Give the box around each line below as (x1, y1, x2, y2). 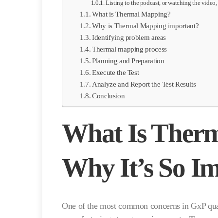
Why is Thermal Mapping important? (92, 21, 199, 30)
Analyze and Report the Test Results (92, 80, 196, 88)
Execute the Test (92, 68, 139, 76)
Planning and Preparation (92, 56, 164, 65)
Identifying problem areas (92, 33, 166, 41)
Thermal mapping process (92, 45, 167, 53)
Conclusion (92, 91, 125, 100)
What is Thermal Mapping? (92, 10, 171, 18)
